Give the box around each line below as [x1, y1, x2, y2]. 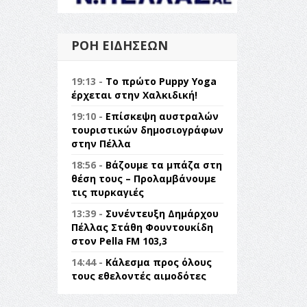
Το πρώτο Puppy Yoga [105, 74, 217, 88]
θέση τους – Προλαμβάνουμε [71, 171, 216, 185]
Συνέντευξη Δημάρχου [105, 206, 219, 220]
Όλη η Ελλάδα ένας [105, 290, 202, 304]
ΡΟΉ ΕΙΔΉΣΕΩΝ [71, 36, 168, 53]
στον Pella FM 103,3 [71, 234, 167, 247]
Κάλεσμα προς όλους [105, 255, 212, 269]
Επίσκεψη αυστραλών [105, 109, 219, 123]
